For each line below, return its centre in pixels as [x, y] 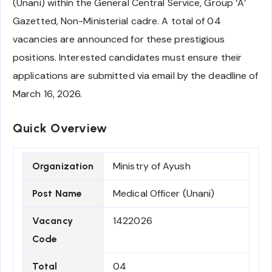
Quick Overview [60, 128]
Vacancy [53, 221]
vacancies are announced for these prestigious [119, 39]
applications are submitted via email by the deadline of [136, 76]
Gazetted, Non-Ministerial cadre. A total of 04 [117, 21]
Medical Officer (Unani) [164, 194]
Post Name [57, 194]
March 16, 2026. [48, 94]
